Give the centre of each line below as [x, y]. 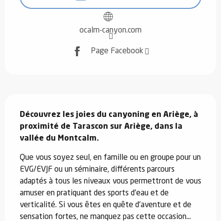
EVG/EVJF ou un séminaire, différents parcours [97, 169]
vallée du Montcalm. [59, 138]
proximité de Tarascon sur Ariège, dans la [101, 127]
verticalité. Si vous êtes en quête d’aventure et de [106, 205]
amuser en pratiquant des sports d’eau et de [94, 193]
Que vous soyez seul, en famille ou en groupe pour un [110, 158]
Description [30, 101]
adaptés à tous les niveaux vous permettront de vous [110, 181]
